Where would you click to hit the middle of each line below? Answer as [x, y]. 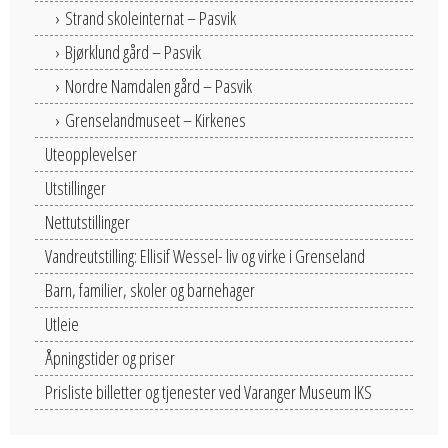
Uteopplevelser [91, 153]
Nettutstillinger [87, 221]
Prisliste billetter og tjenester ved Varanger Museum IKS [208, 391]
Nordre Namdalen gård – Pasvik [158, 85]
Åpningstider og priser [110, 357]
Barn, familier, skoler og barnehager [150, 289]
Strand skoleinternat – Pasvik [150, 17]
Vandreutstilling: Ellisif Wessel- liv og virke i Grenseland [205, 255]
